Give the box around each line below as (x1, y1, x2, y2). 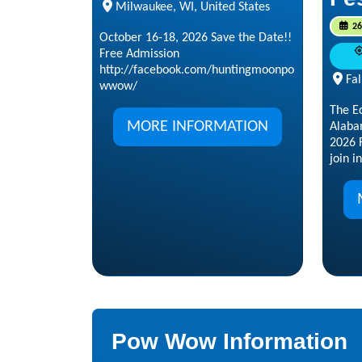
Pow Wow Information (112, 328, 347, 354)
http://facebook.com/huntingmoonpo (99, 63, 294, 77)
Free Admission (99, 47, 179, 61)
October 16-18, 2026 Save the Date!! (99, 31, 292, 44)
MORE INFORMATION (127, 118, 268, 135)
